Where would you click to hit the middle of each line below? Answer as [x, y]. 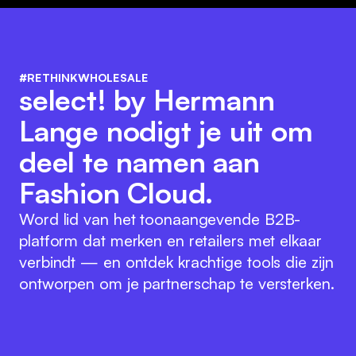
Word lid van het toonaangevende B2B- [160, 219]
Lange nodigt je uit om [166, 131]
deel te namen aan [139, 162]
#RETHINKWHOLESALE [84, 77]
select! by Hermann [147, 100]
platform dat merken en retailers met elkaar [170, 240]
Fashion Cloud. [116, 193]
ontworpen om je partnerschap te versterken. [177, 283]
